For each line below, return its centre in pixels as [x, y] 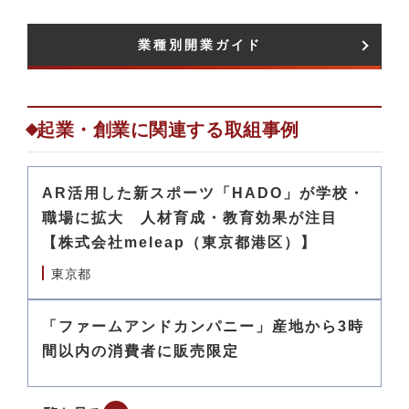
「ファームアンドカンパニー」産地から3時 [203, 326]
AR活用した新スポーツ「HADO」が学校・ [204, 193]
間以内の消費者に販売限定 [141, 351]
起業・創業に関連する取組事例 [168, 130]
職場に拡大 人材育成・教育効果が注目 [190, 218]
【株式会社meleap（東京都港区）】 [179, 242]
